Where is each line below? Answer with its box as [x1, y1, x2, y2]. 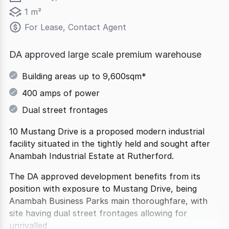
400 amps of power [22, 88, 100, 98]
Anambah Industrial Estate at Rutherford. [9, 151, 174, 161]
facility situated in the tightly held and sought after [9, 139, 210, 149]
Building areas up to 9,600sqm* [22, 71, 146, 81]
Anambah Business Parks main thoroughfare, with [9, 196, 208, 206]
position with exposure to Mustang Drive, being [9, 184, 197, 194]
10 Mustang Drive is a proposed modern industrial [9, 126, 204, 136]
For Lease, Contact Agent [25, 22, 126, 32]
